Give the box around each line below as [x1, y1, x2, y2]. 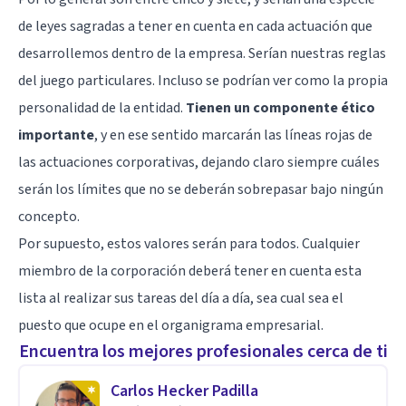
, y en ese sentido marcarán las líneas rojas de [94, 124, 372, 145]
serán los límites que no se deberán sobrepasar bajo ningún [18, 179, 383, 199]
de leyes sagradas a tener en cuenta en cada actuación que [18, 15, 372, 36]
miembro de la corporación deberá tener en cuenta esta [18, 260, 362, 281]
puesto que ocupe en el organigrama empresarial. [18, 314, 324, 335]
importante [18, 124, 94, 145]
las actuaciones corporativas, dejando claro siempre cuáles [18, 151, 380, 172]
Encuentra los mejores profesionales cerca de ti [18, 338, 388, 364]
